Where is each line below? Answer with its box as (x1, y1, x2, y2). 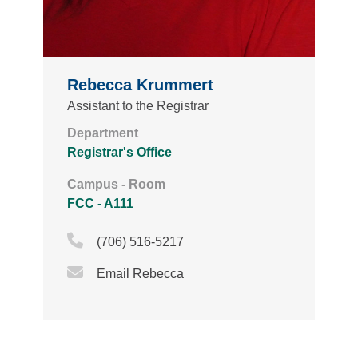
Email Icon (82, 263, 192, 280)
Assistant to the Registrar (67, 99, 209, 113)
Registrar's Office (67, 145, 172, 160)
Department (67, 126, 138, 141)
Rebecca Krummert (67, 76, 213, 94)
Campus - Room (67, 177, 165, 192)
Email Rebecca (96, 267, 184, 281)
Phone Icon (82, 231, 195, 249)
